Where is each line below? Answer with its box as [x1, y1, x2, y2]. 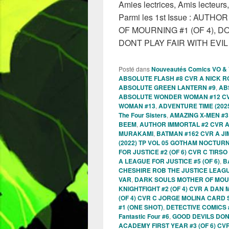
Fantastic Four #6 [119, 211, 169, 221]
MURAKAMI [119, 128, 153, 138]
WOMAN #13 [119, 101, 155, 110]
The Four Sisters [119, 110, 167, 120]
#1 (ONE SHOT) [119, 202, 163, 212]
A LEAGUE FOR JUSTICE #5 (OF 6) [119, 156, 220, 166]
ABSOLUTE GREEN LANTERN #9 [119, 82, 216, 92]
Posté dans [119, 64, 150, 73]
